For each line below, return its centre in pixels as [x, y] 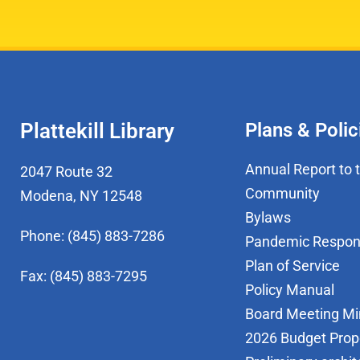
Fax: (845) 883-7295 [84, 276]
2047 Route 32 [66, 172]
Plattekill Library [97, 131]
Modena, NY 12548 [81, 196]
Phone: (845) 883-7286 [92, 236]
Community [282, 193]
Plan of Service [292, 266]
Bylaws [268, 217]
